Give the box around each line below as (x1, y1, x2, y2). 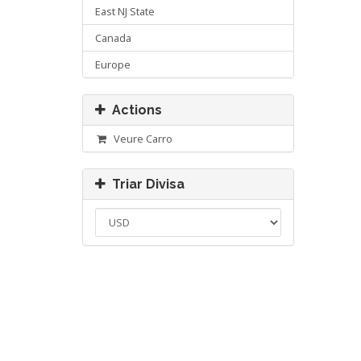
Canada (95, 31, 131, 45)
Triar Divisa (106, 176, 185, 192)
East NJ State (95, 4, 155, 19)
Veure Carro (108, 131, 172, 146)
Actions (106, 102, 162, 118)
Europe (95, 57, 131, 72)
